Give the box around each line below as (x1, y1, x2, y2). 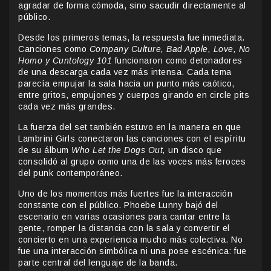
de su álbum (18, 145, 71, 155)
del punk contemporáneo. (18, 168, 123, 178)
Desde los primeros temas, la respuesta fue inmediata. (18, 32, 245, 42)
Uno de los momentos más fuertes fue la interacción (18, 188, 232, 198)
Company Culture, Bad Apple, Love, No (89, 44, 250, 54)
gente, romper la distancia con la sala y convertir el (18, 223, 230, 233)
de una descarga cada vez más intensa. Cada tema (18, 67, 232, 77)
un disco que (165, 145, 221, 155)
